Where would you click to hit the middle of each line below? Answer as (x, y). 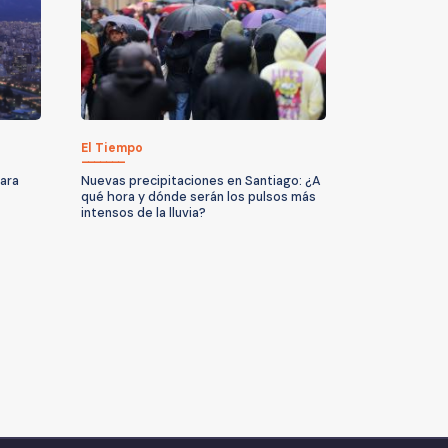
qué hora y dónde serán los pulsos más (198, 196)
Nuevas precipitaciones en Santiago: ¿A (201, 180)
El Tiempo (112, 147)
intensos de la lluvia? (143, 212)
